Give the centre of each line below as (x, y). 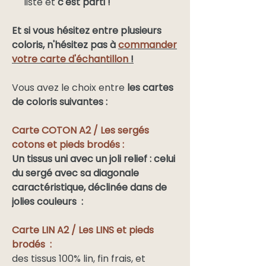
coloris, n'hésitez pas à (65, 45)
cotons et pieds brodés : (68, 145)
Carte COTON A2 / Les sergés (80, 131)
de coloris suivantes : (60, 102)
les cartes (150, 88)
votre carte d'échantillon (70, 59)
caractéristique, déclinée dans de (89, 188)
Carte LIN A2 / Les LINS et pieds (83, 230)
